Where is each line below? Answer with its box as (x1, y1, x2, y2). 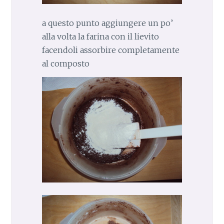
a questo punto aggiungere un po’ (41, 18, 173, 28)
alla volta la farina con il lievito (41, 31, 159, 42)
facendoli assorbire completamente (41, 45, 179, 55)
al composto (41, 58, 89, 69)
